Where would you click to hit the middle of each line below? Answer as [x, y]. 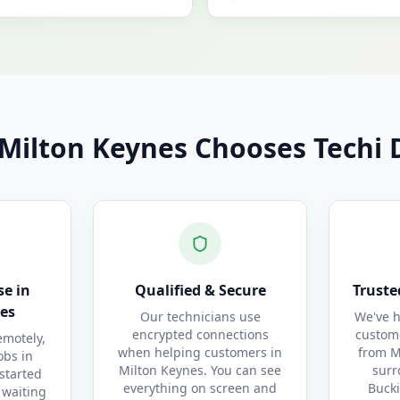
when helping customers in [200, 352]
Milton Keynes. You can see [200, 370]
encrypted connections [200, 334]
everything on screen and [200, 388]
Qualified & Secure [200, 290]
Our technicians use [200, 317]
